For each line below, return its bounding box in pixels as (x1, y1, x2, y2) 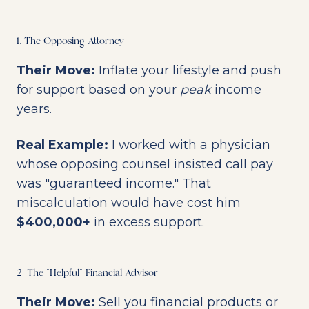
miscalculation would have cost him (17, 195, 241, 210)
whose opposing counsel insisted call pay (17, 157, 273, 172)
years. (17, 101, 52, 117)
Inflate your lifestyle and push (95, 63, 281, 78)
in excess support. (90, 215, 204, 230)
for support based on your (17, 82, 180, 97)
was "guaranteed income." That (17, 176, 211, 191)
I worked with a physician (108, 137, 270, 152)
